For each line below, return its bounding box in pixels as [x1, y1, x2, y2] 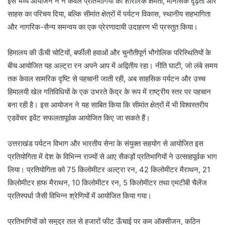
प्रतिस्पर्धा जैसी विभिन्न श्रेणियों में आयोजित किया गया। [8, 191, 152, 201]
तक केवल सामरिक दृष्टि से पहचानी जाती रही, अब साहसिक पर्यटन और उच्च [8, 74, 205, 84]
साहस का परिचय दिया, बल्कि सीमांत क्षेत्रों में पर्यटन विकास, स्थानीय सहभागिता [8, 9, 210, 19]
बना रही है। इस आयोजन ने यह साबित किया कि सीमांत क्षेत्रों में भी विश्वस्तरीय [8, 100, 208, 110]
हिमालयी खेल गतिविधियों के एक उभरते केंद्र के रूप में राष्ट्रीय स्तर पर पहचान [8, 87, 211, 97]
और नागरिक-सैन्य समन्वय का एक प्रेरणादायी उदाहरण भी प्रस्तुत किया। [8, 22, 198, 32]
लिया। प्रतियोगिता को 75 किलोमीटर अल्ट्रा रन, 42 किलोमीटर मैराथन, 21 [8, 165, 210, 175]
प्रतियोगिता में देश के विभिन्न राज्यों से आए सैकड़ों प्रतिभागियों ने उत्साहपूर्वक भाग [8, 152, 217, 162]
